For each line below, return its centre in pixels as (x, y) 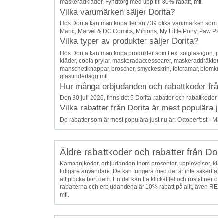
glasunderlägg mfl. (84, 76)
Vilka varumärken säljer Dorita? (117, 12)
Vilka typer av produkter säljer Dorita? (129, 41)
